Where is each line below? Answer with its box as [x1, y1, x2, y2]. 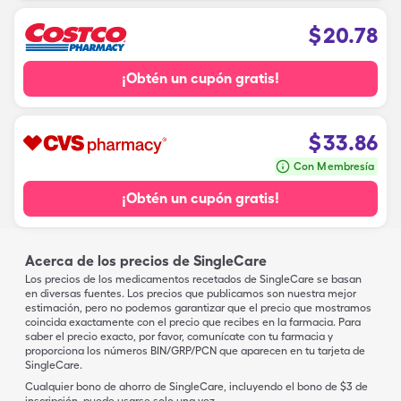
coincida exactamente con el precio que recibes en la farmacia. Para [25, 316, 361, 328]
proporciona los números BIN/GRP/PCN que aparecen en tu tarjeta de [25, 345, 365, 357]
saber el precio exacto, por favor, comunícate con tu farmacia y [25, 330, 333, 343]
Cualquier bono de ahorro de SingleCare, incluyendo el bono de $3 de [25, 380, 368, 393]
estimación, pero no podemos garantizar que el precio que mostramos [25, 302, 371, 314]
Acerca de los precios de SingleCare [25, 252, 267, 269]
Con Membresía [294, 160, 374, 173]
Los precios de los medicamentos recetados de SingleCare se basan [25, 273, 362, 286]
